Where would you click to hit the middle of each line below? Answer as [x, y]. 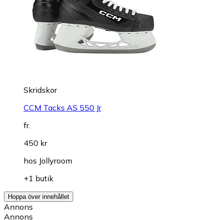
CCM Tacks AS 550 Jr [62, 107]
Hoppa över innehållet [39, 196]
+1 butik [39, 178]
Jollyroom [55, 160]
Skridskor [40, 90]
